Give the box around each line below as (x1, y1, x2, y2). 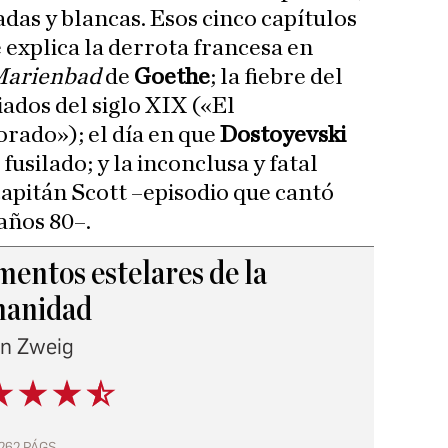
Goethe (134, 65, 210, 90)
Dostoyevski (216, 123, 346, 148)
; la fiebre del (210, 65, 343, 90)
